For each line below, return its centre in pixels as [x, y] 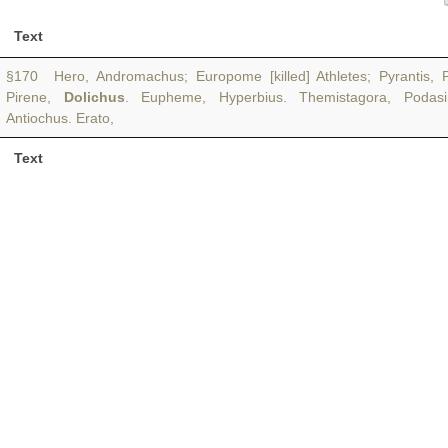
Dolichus [94, 97]
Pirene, [35, 97]
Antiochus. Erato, [60, 118]
